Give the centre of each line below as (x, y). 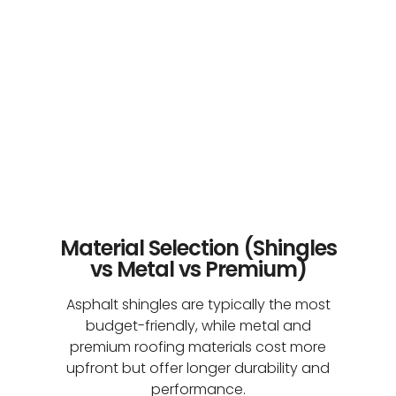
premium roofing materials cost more (198, 347)
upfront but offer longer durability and (198, 369)
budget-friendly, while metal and (198, 326)
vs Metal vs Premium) (198, 270)
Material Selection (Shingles (198, 248)
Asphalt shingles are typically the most (198, 305)
